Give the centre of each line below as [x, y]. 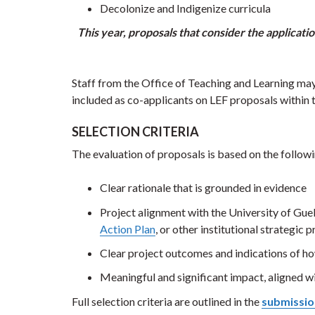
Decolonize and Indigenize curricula [185, 8]
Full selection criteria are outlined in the [167, 301]
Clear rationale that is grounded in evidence [203, 188]
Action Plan [128, 229]
